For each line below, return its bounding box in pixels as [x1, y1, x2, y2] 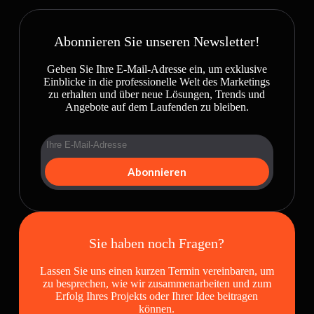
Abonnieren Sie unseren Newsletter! [53, 34, 260, 49]
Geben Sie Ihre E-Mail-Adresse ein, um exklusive [46, 63, 267, 75]
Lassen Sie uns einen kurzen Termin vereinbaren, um [39, 265, 274, 277]
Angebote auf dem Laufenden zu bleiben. [64, 101, 249, 113]
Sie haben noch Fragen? [89, 235, 225, 251]
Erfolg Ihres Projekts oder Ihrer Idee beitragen [55, 290, 259, 302]
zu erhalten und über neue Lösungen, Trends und [48, 88, 266, 100]
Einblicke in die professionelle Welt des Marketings [43, 76, 271, 88]
